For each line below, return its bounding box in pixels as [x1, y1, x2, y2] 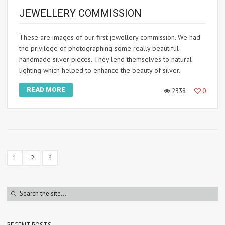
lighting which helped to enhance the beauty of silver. [19, 65, 180, 75]
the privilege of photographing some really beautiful [19, 43, 179, 53]
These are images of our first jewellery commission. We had [19, 32, 200, 42]
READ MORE [27, 85, 65, 93]
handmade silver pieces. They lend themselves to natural [19, 54, 192, 64]
